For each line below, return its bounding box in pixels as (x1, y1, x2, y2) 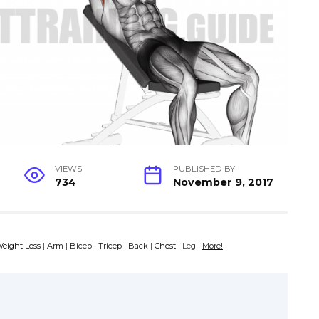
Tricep (96, 240, 124, 251)
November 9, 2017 (173, 175, 273, 189)
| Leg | (176, 240, 200, 251)
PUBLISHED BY (173, 163, 235, 174)
